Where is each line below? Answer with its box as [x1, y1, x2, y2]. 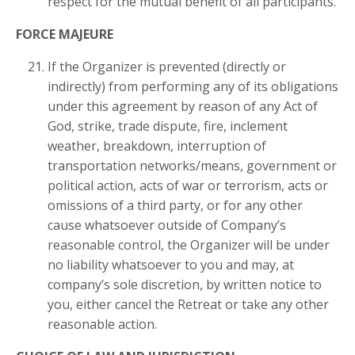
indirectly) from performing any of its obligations [48, 77, 338, 95]
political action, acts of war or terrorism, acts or [48, 176, 328, 194]
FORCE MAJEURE [16, 25, 113, 43]
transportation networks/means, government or [48, 156, 337, 174]
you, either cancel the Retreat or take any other [48, 295, 329, 313]
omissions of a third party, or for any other [48, 196, 303, 214]
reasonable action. [48, 315, 157, 333]
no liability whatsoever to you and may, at [48, 255, 294, 273]
